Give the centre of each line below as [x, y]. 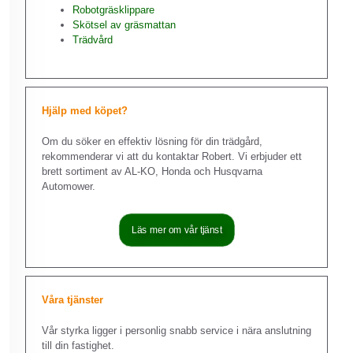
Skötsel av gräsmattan [124, 24]
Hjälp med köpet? [85, 111]
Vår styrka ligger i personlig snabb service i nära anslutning [176, 330]
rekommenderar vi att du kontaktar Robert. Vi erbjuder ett [172, 156]
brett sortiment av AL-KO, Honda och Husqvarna [152, 171]
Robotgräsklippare [113, 9]
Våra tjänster [72, 300]
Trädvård [93, 39]
